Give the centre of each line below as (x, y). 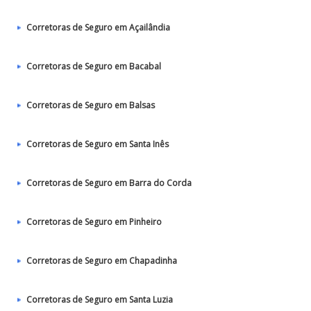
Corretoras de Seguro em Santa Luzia (100, 300)
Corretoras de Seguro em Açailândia (98, 27)
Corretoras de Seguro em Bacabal (94, 66)
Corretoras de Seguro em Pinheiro (94, 222)
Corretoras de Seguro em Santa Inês (98, 144)
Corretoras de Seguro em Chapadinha (102, 261)
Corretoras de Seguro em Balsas (91, 105)
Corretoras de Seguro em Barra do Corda (109, 183)
